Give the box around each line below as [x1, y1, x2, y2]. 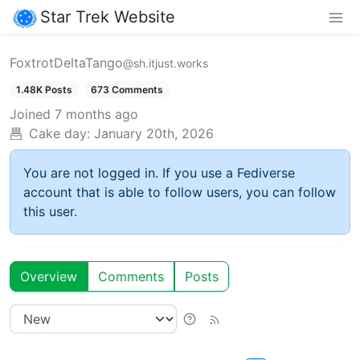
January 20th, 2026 [94, 125, 214, 141]
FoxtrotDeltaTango [10, 54, 123, 71]
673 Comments [91, 83, 164, 96]
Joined [10, 105, 51, 122]
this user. [23, 202, 77, 219]
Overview [20, 268, 77, 284]
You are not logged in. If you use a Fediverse [23, 164, 295, 181]
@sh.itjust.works [123, 55, 208, 70]
